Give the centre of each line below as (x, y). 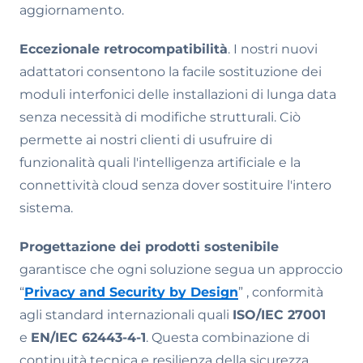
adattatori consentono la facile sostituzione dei (171, 72)
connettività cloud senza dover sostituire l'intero (175, 185)
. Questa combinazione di (228, 337)
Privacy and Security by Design (131, 292)
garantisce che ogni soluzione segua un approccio (181, 269)
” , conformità (281, 292)
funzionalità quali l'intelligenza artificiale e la (160, 162)
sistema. (46, 208)
